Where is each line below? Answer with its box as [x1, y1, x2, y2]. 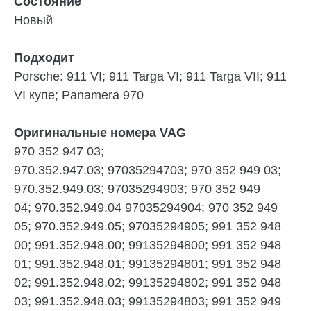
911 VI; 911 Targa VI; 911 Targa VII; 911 [67, 69, 287, 84]
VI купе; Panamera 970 [14, 88, 144, 103]
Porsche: [14, 69, 63, 84]
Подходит [14, 51, 74, 65]
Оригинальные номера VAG [14, 126, 186, 140]
